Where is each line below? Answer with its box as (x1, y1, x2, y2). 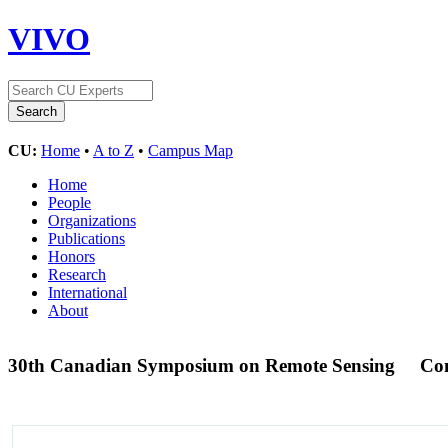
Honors (48, 247, 95, 265)
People (48, 193, 91, 211)
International (48, 283, 127, 301)
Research (48, 265, 106, 283)
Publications (48, 229, 125, 247)
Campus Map (148, 141, 233, 159)
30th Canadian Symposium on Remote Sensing (8, 354, 400, 376)
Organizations (48, 211, 136, 229)
